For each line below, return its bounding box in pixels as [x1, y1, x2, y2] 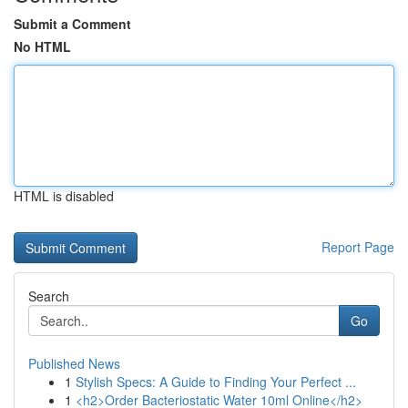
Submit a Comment [14, 15, 131, 33]
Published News [28, 354, 120, 372]
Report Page [321, 238, 394, 256]
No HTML [14, 37, 71, 56]
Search [28, 287, 69, 305]
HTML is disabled [14, 187, 114, 205]
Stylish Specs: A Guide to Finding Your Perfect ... [76, 372, 356, 391]
